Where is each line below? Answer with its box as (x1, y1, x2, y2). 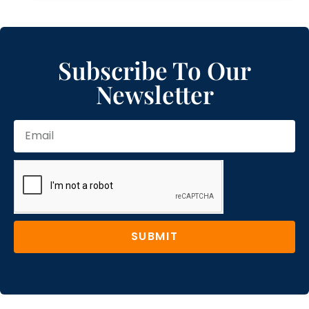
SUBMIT (130, 228, 179, 245)
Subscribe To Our (58, 53, 251, 86)
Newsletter (95, 77, 214, 110)
